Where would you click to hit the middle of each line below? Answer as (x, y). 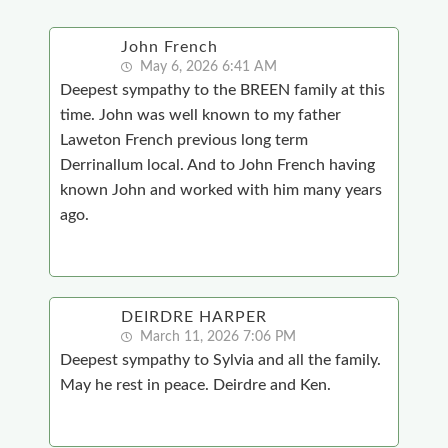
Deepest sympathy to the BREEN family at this (222, 90)
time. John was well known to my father (200, 115)
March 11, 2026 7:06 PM (215, 337)
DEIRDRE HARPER (193, 317)
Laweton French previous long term (183, 140)
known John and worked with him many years (220, 190)
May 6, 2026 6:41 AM (206, 67)
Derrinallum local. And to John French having (217, 165)
